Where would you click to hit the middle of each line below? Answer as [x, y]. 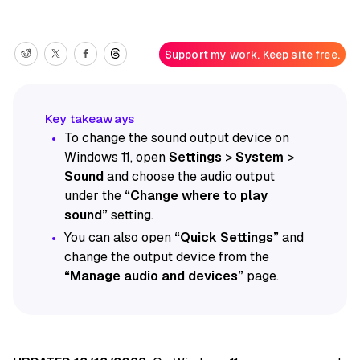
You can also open [119, 238]
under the [94, 196]
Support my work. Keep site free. [252, 54]
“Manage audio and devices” [154, 276]
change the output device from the [167, 257]
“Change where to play [196, 196]
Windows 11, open [117, 157]
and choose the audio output [189, 177]
